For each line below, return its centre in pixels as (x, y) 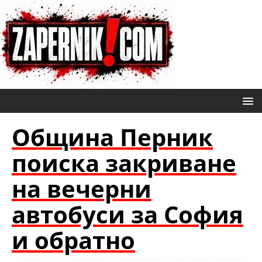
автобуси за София (127, 214)
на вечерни (82, 189)
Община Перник (112, 137)
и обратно (73, 240)
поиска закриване (124, 163)
